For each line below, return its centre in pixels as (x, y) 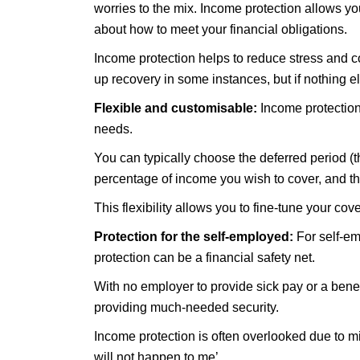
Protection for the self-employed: (194, 237)
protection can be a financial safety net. (205, 258)
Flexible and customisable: (176, 108)
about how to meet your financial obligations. (221, 29)
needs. (113, 129)
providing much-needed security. (186, 307)
